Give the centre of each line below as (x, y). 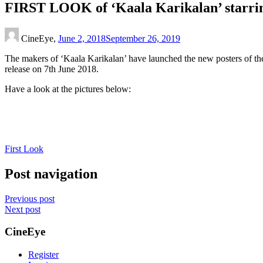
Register (43, 255)
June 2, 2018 (82, 38)
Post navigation (51, 173)
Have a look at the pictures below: (68, 89)
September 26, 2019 (143, 38)
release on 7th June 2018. (52, 69)
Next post (23, 209)
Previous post (30, 198)
